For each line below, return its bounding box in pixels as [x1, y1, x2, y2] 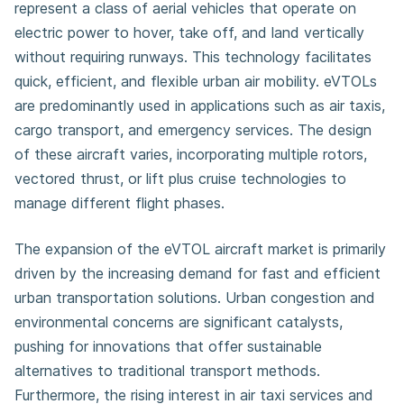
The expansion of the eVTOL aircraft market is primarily [14, 240, 386, 258]
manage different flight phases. [14, 194, 225, 212]
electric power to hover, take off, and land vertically [14, 23, 364, 41]
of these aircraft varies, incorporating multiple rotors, [14, 145, 367, 163]
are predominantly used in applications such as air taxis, [14, 96, 385, 115]
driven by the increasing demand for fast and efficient [14, 264, 381, 282]
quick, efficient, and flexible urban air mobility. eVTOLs [14, 72, 377, 90]
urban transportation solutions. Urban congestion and [14, 289, 375, 307]
